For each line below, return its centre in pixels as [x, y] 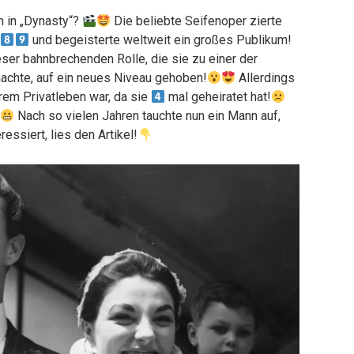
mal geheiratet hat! [218, 97]
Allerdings [265, 78]
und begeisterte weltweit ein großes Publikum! [160, 40]
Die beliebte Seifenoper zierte [197, 21]
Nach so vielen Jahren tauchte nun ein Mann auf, [148, 116]
